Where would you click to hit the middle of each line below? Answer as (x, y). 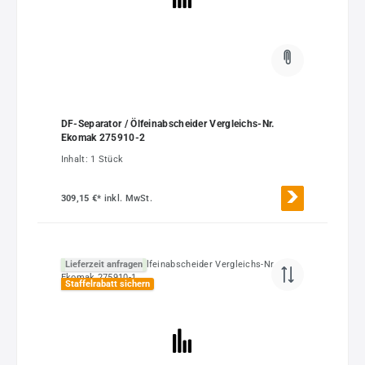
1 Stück (107, 159)
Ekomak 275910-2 (103, 137)
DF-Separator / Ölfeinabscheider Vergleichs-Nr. (167, 123)
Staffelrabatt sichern (107, 284)
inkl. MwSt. (128, 198)
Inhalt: (76, 159)
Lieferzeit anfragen (103, 265)
